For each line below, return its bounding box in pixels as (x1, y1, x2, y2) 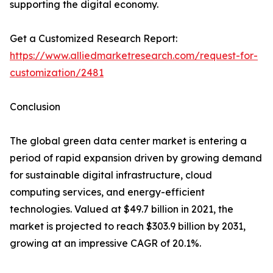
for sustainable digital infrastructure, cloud (10, 169, 212, 182)
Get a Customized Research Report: (10, 32, 177, 45)
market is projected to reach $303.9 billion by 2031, (10, 220, 246, 233)
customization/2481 (10, 66, 104, 79)
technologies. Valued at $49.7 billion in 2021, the (10, 203, 233, 216)
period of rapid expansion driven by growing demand (10, 152, 262, 165)
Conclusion (10, 101, 60, 113)
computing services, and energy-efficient (10, 186, 205, 199)
